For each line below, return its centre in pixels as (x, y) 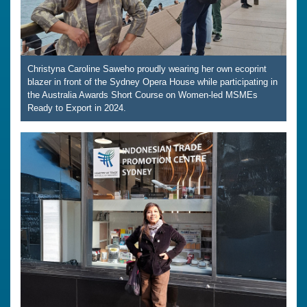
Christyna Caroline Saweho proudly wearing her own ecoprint (147, 69)
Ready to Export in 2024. (77, 108)
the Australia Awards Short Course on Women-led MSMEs (143, 95)
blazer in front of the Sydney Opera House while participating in (152, 82)
